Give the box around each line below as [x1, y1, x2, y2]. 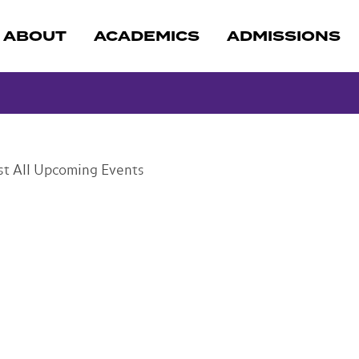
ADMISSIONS [226, 25, 341, 46]
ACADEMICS [93, 25, 200, 46]
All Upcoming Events [13, 164, 144, 178]
